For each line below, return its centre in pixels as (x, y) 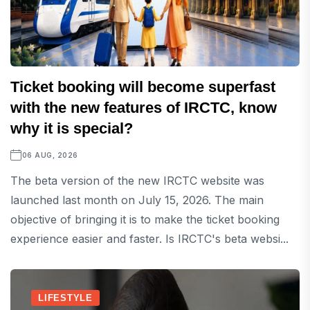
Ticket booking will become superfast (143, 87)
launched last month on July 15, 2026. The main (137, 200)
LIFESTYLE (66, 298)
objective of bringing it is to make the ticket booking (145, 220)
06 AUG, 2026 (50, 155)
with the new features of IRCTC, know (144, 108)
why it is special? (72, 129)
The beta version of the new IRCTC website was (137, 181)
